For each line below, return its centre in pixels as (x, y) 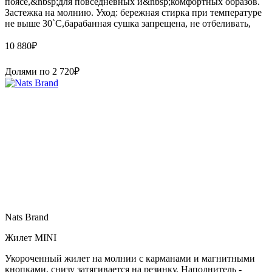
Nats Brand (27, 217)
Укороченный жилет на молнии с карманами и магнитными (130, 258)
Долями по (29, 71)
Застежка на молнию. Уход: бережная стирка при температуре (133, 12)
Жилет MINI (31, 237)
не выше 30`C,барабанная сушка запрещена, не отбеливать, (128, 23)
